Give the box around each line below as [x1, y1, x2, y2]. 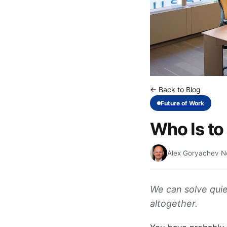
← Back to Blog [150, 85, 201, 94]
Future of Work [161, 99, 204, 107]
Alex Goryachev [167, 148, 219, 157]
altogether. [150, 198, 198, 209]
